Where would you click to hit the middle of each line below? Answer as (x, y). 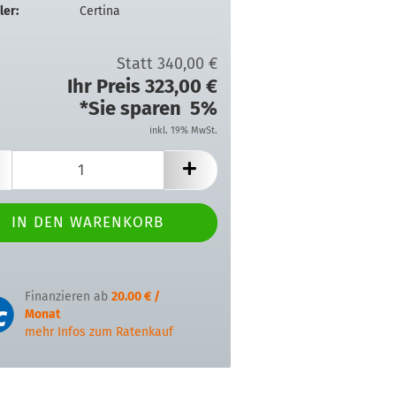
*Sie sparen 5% (148, 108)
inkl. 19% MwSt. (183, 130)
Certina (99, 11)
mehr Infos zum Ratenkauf (99, 332)
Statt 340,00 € (167, 64)
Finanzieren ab (68, 297)
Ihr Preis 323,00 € (142, 86)
